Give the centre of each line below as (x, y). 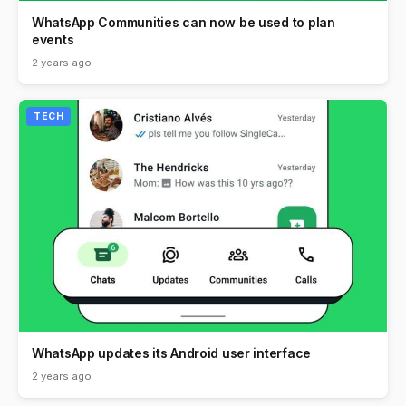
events (53, 40)
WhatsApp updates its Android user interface (171, 353)
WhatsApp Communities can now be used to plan (184, 23)
